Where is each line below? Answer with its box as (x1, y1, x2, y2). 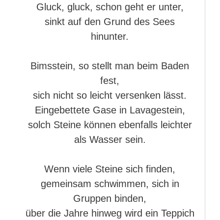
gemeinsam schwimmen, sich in (40, 178, 179, 189)
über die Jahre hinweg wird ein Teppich (25, 208, 194, 219)
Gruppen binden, (73, 193, 146, 204)
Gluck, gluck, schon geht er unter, (36, 1, 184, 12)
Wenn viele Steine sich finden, (44, 164, 175, 174)
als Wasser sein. (74, 134, 146, 145)
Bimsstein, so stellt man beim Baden (30, 60, 189, 71)
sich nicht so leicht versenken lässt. (33, 90, 187, 101)
